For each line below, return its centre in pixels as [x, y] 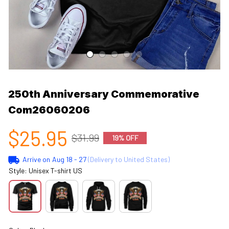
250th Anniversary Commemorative [104, 94]
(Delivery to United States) [128, 159]
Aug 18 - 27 [69, 159]
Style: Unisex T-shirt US [45, 170]
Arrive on [36, 159]
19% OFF [125, 138]
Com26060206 [49, 110]
